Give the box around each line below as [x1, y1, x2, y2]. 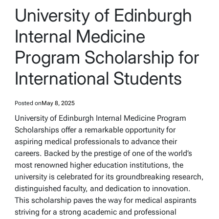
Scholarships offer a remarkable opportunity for [15, 125, 175, 135]
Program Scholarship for [15, 46, 199, 68]
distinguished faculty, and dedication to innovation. [15, 184, 191, 194]
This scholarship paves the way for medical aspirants [15, 196, 197, 205]
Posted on [15, 100, 42, 107]
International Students [15, 67, 182, 89]
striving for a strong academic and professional [15, 207, 176, 217]
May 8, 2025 [42, 100, 75, 107]
